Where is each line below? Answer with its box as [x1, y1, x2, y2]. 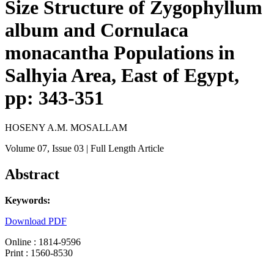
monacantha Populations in [5, 42, 235, 64]
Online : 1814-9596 [5, 237, 81, 248]
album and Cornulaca [5, 19, 188, 41]
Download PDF [5, 216, 67, 227]
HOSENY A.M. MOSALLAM [5, 122, 127, 133]
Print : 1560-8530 [5, 248, 73, 259]
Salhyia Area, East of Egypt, [5, 64, 239, 86]
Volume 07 [5, 143, 47, 154]
